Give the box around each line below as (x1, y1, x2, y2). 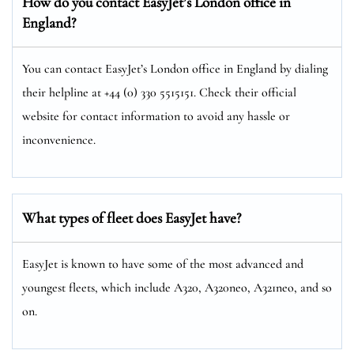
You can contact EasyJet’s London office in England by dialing (22, 60, 328, 77)
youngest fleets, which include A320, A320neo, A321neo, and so (22, 279, 332, 296)
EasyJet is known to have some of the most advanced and (22, 255, 303, 272)
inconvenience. (22, 131, 96, 148)
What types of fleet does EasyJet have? (22, 208, 241, 227)
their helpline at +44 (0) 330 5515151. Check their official (22, 84, 296, 100)
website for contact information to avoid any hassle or (22, 107, 290, 124)
